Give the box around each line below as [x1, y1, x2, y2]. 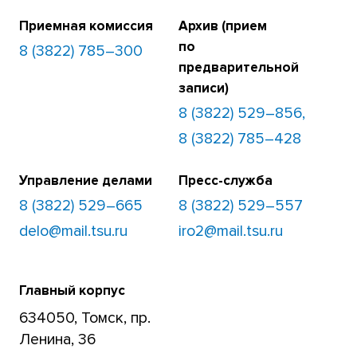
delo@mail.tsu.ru [19, 222, 128, 241]
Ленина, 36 [19, 329, 96, 349]
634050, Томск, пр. [19, 308, 151, 328]
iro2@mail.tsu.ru [178, 222, 283, 241]
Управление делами [19, 172, 153, 190]
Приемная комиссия [19, 18, 154, 35]
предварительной [178, 59, 299, 76]
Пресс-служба [178, 172, 273, 190]
